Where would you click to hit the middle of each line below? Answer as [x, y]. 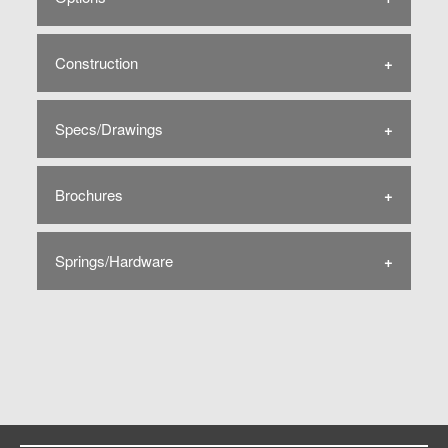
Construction [96, 63]
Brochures [89, 195]
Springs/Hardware [114, 261]
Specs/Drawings [109, 129]
